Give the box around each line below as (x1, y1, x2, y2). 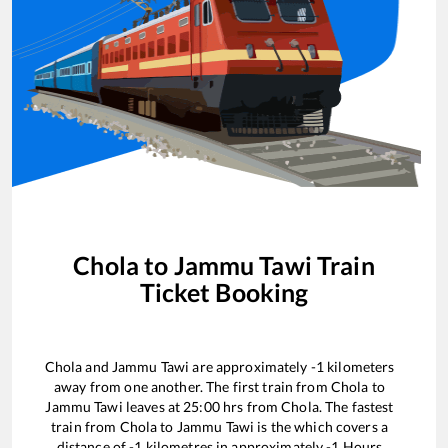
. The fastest (318, 397, 394, 415)
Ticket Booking (139, 276, 309, 307)
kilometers (324, 357, 395, 375)
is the (254, 417, 295, 435)
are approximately (189, 357, 311, 375)
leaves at (122, 397, 184, 415)
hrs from (219, 397, 282, 415)
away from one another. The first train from (54, 377, 331, 395)
